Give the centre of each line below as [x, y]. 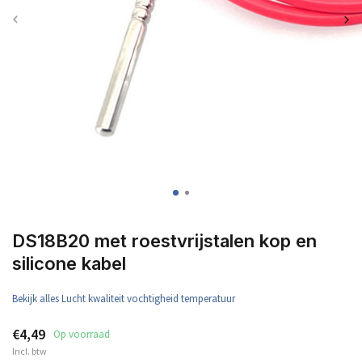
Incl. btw [29, 351]
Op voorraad [82, 334]
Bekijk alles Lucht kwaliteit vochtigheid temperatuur [124, 299]
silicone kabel [69, 263]
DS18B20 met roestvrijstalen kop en [164, 241]
